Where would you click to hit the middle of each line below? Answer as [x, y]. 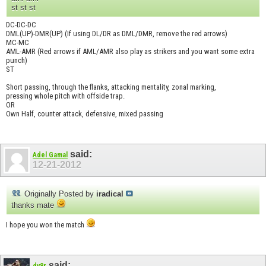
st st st [23, 7]
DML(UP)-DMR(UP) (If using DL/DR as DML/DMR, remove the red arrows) [117, 33]
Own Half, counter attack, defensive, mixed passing [85, 113]
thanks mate [34, 205]
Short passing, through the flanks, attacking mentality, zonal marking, [111, 87]
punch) [17, 60]
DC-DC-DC [21, 24]
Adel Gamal [50, 155]
